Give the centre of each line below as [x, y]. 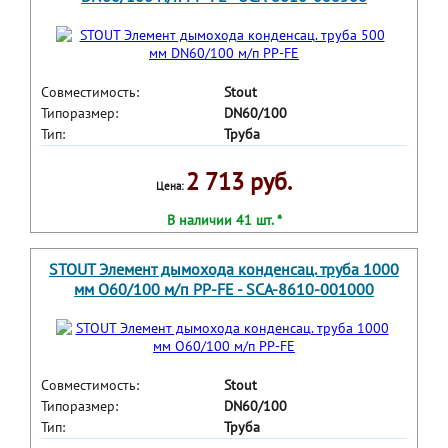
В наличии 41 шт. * [224, 220]
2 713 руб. [239, 182]
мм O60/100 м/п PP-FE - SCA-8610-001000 [224, 289]
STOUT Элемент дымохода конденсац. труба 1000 [224, 269]
